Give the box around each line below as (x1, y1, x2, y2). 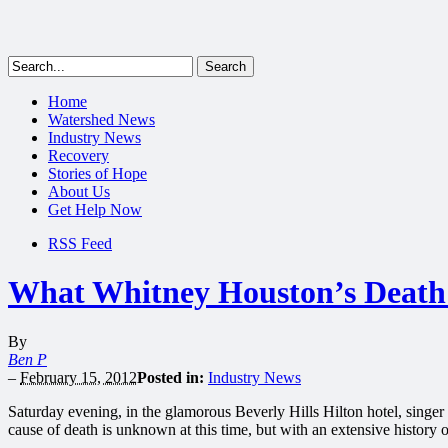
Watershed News (48, 111, 155, 128)
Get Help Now (48, 201, 142, 218)
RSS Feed (48, 235, 112, 252)
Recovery (48, 147, 109, 164)
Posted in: (137, 368, 204, 386)
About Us (48, 183, 110, 200)
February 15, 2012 (20, 368, 137, 386)
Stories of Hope (48, 165, 147, 182)
